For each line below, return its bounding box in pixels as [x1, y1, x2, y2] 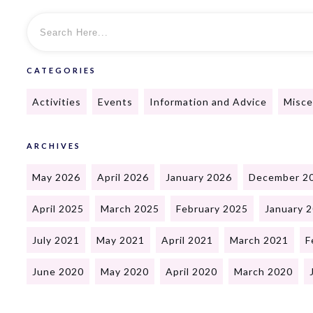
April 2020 [166, 265, 217, 278]
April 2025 [32, 203, 84, 215]
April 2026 [97, 171, 149, 184]
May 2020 [101, 265, 149, 278]
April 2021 [161, 234, 213, 247]
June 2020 [32, 265, 84, 278]
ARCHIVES [27, 141, 81, 151]
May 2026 [32, 171, 80, 184]
